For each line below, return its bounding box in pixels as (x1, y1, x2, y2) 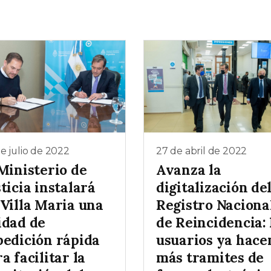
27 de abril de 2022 (156, 145, 247, 157)
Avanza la (156, 161, 221, 179)
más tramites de (156, 249, 264, 267)
